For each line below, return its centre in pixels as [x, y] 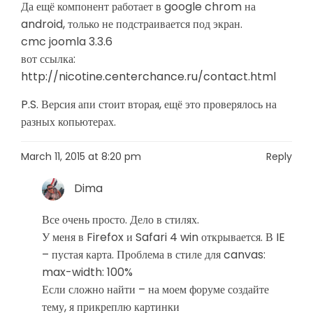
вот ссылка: [48, 59]
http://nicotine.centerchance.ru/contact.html [148, 77]
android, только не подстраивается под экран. [132, 24]
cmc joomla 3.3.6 [67, 42]
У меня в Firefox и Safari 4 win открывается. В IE [163, 237]
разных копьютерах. [68, 122]
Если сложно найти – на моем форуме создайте [155, 290]
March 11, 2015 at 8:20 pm [81, 156]
